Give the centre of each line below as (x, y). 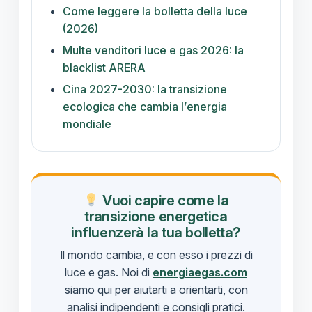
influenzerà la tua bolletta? (156, 233)
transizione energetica (156, 217)
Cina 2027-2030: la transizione (145, 89)
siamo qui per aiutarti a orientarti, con (156, 290)
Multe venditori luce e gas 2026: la (153, 50)
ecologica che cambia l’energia (145, 107)
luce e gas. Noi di (109, 273)
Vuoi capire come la (164, 201)
